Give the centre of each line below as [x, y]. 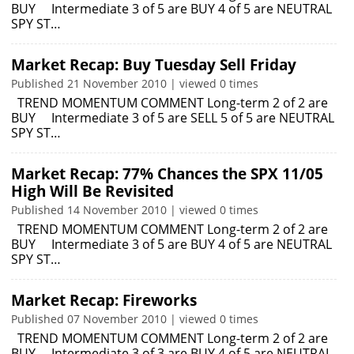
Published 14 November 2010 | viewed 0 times [135, 210]
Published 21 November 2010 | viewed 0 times [135, 83]
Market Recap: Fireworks [104, 300]
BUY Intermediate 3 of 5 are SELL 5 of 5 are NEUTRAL [173, 118]
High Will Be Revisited [92, 191]
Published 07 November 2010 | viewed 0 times [135, 319]
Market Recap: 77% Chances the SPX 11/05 [167, 174]
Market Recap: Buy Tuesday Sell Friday [154, 65]
